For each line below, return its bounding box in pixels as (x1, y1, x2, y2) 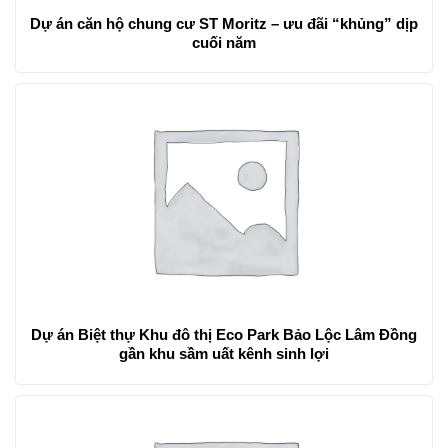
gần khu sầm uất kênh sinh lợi (119, 345, 329, 363)
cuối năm (192, 33, 256, 51)
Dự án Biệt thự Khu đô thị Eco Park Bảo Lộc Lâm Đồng (31, 326, 417, 344)
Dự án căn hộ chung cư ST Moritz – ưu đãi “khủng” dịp (30, 14, 199, 32)
